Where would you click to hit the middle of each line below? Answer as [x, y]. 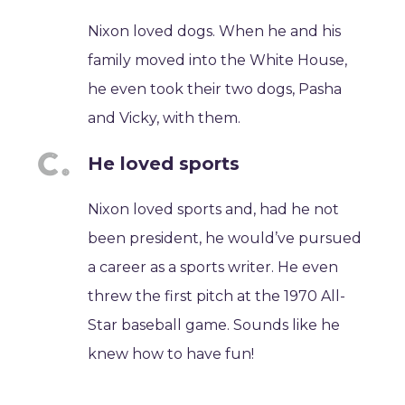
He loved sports [164, 164]
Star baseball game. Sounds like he [214, 325]
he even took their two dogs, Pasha [215, 89]
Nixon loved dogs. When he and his [215, 31]
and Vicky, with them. [165, 118]
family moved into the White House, [218, 60]
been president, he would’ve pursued [225, 238]
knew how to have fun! [171, 354]
